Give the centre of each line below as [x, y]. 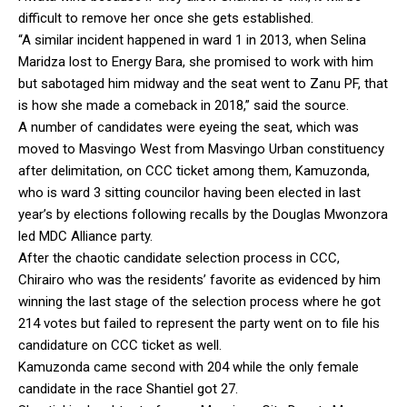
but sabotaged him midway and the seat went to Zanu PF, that [203, 83]
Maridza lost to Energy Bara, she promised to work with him [196, 61]
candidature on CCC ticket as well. [120, 345]
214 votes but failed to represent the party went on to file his [199, 323]
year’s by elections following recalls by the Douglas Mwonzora [203, 214]
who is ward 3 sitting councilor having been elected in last [189, 192]
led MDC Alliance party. [85, 236]
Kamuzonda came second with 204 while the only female [189, 367]
